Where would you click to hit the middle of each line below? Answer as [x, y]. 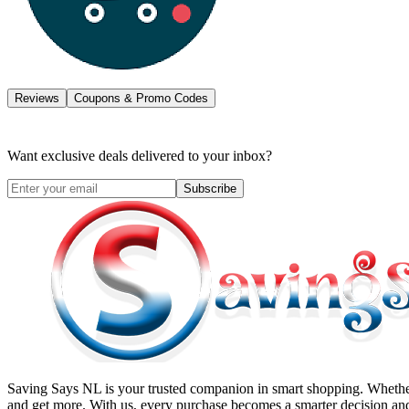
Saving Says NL [54, 388]
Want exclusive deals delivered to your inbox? [140, 155]
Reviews [37, 98]
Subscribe [210, 188]
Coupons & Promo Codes [141, 98]
